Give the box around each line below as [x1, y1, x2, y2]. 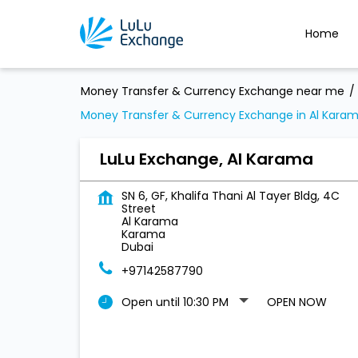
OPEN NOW [266, 294, 327, 310]
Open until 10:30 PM [121, 294, 229, 310]
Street [121, 201, 156, 217]
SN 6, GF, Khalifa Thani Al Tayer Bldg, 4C [121, 188, 340, 204]
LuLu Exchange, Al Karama [99, 148, 313, 170]
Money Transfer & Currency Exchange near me [80, 83, 344, 99]
